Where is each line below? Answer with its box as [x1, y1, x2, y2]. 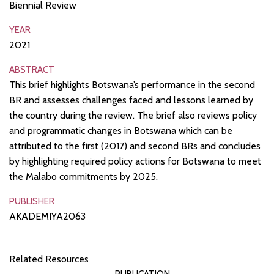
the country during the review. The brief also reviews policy [9, 109, 257, 122]
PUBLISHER [9, 196, 54, 207]
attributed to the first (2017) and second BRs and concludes [9, 140, 261, 152]
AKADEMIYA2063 [9, 210, 86, 223]
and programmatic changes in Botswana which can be [9, 125, 232, 137]
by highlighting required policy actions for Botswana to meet [9, 155, 261, 168]
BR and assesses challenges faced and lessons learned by [9, 94, 253, 106]
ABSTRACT [9, 64, 54, 76]
